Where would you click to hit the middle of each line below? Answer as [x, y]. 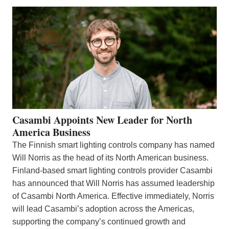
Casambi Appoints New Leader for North [102, 120]
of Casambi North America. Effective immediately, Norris [113, 196]
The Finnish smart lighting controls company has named [113, 145]
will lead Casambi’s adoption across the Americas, [103, 209]
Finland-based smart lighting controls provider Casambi [112, 170]
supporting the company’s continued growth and [99, 221]
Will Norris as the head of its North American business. [110, 157]
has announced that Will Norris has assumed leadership [113, 183]
